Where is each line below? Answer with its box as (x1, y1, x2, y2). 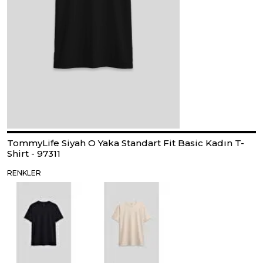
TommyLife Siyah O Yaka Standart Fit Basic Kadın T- (7, 137, 244, 149)
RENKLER (7, 168, 41, 177)
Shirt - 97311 (7, 148, 60, 159)
